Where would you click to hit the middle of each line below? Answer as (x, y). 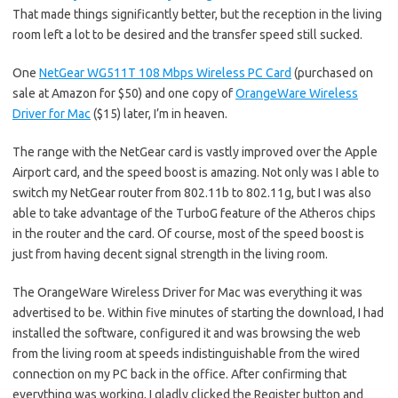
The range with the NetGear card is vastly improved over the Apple (195, 152)
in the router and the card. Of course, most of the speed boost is (188, 234)
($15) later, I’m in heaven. (159, 114)
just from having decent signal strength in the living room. (170, 254)
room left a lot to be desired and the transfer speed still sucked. (187, 35)
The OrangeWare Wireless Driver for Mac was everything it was (187, 292)
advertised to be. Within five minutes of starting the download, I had (198, 313)
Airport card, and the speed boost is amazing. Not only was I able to (196, 172)
